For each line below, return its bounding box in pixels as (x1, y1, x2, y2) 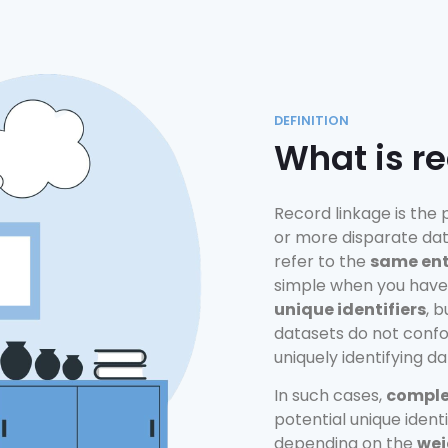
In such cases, (274, 384, 386, 408)
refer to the (274, 249, 370, 273)
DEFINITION (274, 111, 349, 129)
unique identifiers (274, 297, 426, 321)
